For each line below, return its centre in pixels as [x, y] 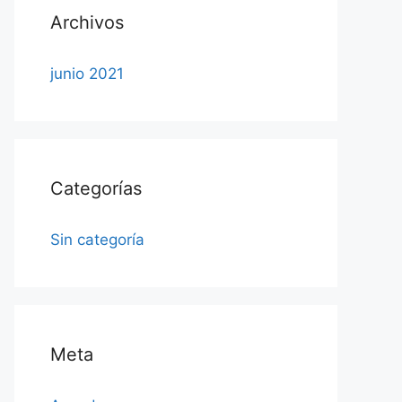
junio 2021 [87, 74]
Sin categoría [97, 240]
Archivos [87, 22]
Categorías [96, 188]
